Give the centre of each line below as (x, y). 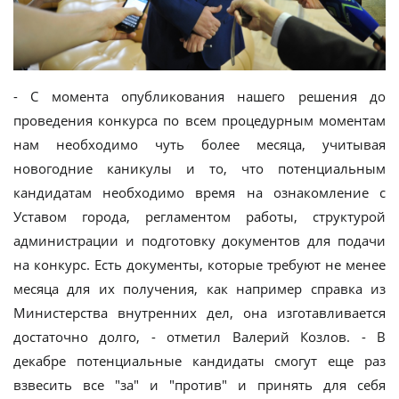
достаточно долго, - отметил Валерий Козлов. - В (199, 336)
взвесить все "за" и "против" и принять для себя (199, 384)
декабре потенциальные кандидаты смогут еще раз (199, 360)
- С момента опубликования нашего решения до (199, 96)
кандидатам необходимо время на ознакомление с (199, 192)
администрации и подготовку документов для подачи (199, 240)
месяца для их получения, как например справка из (199, 288)
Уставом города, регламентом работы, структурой (199, 216)
